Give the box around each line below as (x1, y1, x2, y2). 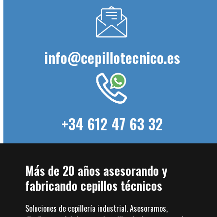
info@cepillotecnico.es (44, 46, 180, 69)
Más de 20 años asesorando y (25, 161, 168, 180)
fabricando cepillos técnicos (25, 176, 163, 195)
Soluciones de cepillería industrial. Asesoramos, (25, 202, 168, 215)
